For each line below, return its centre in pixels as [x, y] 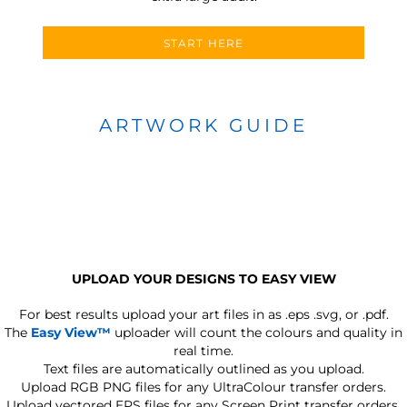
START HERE [203, 43]
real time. [203, 350]
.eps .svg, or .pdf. [337, 314]
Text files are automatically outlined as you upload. [203, 368]
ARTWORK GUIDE [203, 125]
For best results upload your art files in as [150, 314]
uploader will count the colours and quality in [257, 332]
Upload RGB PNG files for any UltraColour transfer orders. [203, 387]
